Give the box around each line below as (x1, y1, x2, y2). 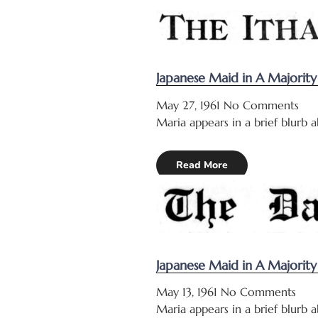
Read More (176, 158, 228, 172)
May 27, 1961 (156, 97, 224, 112)
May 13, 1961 (156, 285, 221, 300)
